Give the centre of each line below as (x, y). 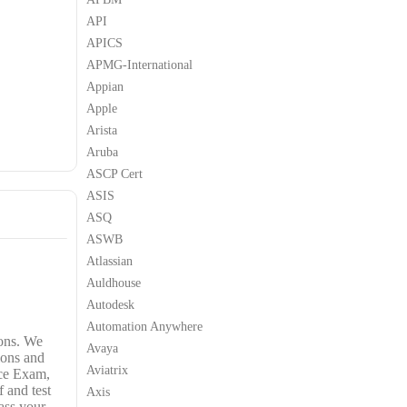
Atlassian (109, 261)
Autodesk (110, 304)
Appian (105, 86)
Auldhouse (114, 283)
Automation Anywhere (144, 326)
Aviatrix (107, 370)
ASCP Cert (114, 174)
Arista (102, 130)
